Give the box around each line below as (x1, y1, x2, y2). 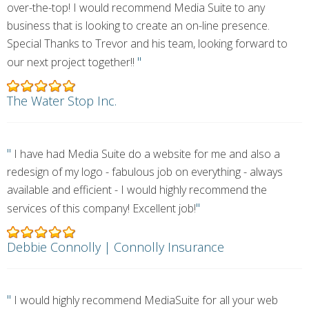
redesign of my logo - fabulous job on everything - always (7, 164, 283, 179)
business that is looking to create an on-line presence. (7, 18, 270, 33)
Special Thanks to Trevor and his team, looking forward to (7, 36, 288, 51)
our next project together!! (7, 54, 137, 70)
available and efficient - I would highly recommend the (7, 182, 267, 197)
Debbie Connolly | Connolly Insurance (7, 239, 224, 255)
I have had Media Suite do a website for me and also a (11, 146, 280, 161)
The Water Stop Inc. (7, 92, 117, 109)
